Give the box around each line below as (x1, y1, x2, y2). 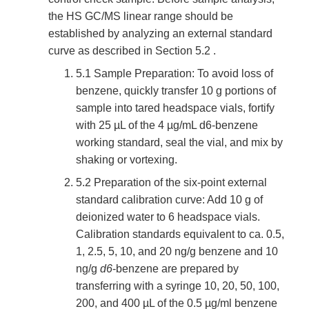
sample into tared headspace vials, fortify (76, 102, 275, 114)
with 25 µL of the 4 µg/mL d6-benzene (76, 119, 258, 132)
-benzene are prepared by (112, 263, 239, 275)
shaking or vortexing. (76, 154, 177, 166)
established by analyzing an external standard (48, 28, 272, 40)
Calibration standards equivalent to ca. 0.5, (76, 228, 284, 241)
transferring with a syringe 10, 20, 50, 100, (76, 280, 279, 292)
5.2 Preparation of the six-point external (76, 177, 267, 189)
